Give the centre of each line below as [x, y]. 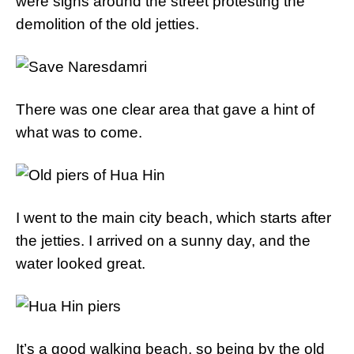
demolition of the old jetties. [107, 24]
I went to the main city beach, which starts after [173, 218]
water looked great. [81, 264]
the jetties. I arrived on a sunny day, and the [163, 241]
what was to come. [79, 132]
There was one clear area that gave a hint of [165, 109]
